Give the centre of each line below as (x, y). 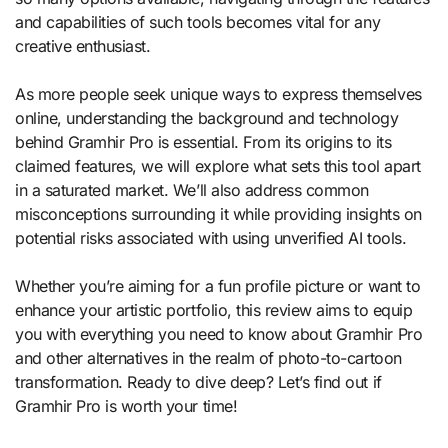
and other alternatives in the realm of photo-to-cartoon (208, 358)
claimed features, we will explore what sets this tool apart (218, 166)
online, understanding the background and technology (207, 118)
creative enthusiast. (83, 46)
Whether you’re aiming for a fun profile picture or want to (218, 286)
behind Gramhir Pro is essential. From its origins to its (203, 142)
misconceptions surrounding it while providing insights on (218, 214)
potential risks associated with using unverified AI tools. (211, 238)
